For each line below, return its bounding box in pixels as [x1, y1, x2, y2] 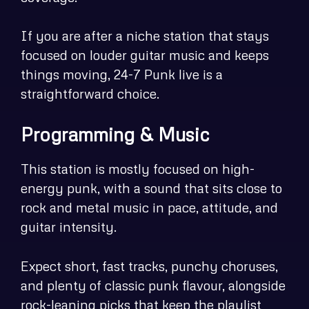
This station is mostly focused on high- [21, 161, 255, 177]
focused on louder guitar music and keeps [21, 47, 269, 63]
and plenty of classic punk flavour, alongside [21, 277, 286, 293]
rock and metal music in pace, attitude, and [21, 199, 278, 216]
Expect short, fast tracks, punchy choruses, [21, 257, 278, 274]
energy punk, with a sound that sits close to [21, 180, 282, 197]
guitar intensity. [21, 219, 117, 235]
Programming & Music [21, 123, 209, 146]
